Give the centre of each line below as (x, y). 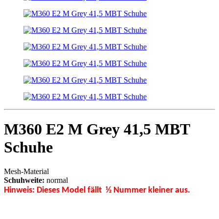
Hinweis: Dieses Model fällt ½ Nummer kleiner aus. (97, 190)
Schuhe (28, 147)
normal (56, 180)
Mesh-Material (26, 171)
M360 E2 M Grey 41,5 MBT (97, 129)
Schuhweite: (24, 180)
